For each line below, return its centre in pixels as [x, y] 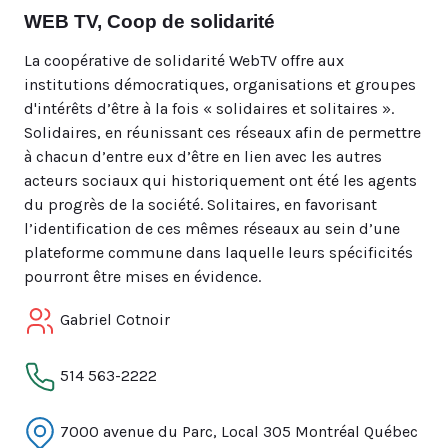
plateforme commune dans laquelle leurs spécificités [218, 252]
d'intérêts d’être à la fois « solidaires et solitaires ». [209, 108]
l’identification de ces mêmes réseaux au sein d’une [212, 228]
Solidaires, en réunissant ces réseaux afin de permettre [222, 132]
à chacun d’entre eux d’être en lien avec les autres [203, 156]
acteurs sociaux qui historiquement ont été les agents [220, 180]
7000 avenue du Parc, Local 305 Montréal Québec [237, 431]
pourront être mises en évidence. [142, 276]
